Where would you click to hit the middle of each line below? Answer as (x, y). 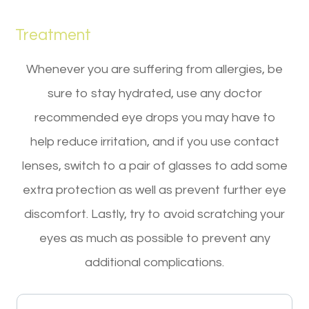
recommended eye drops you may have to (154, 117)
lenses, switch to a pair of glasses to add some (154, 166)
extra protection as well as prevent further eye (154, 190)
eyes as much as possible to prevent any (154, 238)
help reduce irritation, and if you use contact (154, 141)
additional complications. (154, 262)
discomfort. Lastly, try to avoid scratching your (154, 214)
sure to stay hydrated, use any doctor (154, 93)
